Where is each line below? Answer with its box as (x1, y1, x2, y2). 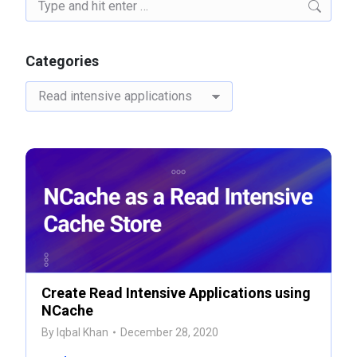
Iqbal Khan (57, 325, 108, 339)
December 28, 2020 (120, 325, 218, 339)
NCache (41, 301, 93, 319)
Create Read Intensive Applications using (41, 284, 311, 301)
